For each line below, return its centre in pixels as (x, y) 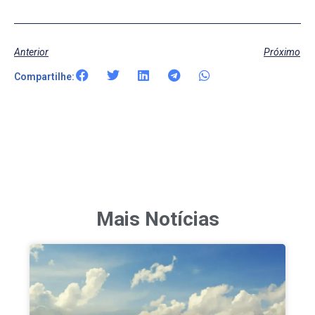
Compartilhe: (44, 76)
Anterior (31, 52)
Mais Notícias (157, 219)
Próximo (282, 52)
